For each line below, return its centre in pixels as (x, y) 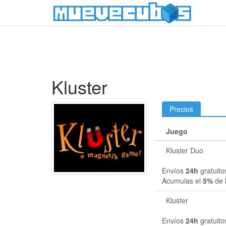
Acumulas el (183, 181)
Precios (182, 109)
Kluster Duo (185, 150)
